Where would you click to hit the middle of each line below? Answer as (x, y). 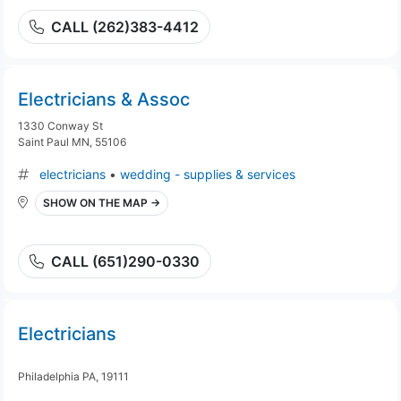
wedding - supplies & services (208, 174)
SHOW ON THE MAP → (102, 203)
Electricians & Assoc (104, 99)
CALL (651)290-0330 (125, 261)
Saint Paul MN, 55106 (72, 142)
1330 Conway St (60, 126)
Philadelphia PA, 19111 (73, 376)
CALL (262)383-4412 (125, 27)
